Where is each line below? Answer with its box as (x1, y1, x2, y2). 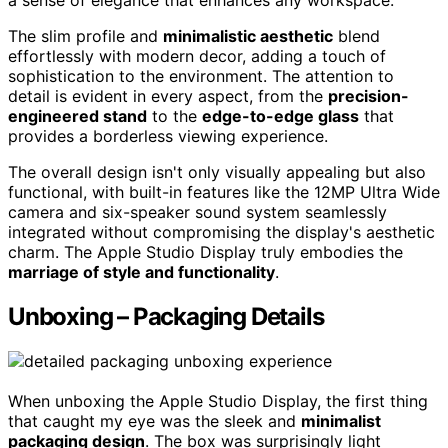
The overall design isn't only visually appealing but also (8, 162, 426, 183)
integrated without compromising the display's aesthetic (8, 222, 435, 243)
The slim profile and (8, 26, 163, 47)
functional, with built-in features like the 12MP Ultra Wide (8, 182, 440, 203)
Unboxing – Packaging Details (8, 302, 324, 332)
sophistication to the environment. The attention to (8, 66, 394, 87)
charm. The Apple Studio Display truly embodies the (8, 242, 403, 263)
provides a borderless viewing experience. (8, 126, 328, 147)
